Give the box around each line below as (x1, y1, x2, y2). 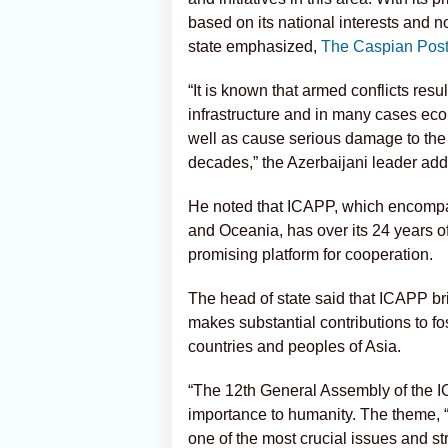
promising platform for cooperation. (188, 246, 433, 263)
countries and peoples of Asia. (188, 338, 401, 355)
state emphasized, (188, 38, 321, 55)
